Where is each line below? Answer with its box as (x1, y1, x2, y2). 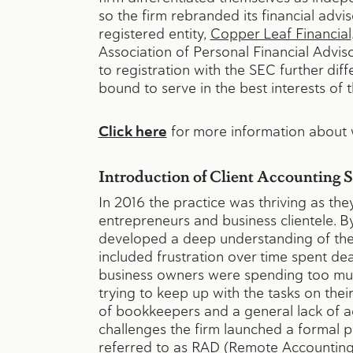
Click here (98, 121, 167, 141)
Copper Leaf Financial (210, 24, 351, 43)
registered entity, (98, 24, 210, 43)
